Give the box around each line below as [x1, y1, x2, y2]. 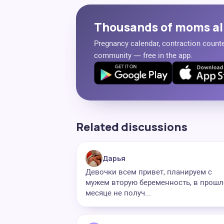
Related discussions [76, 119, 187, 134]
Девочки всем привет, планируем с [85, 167, 212, 176]
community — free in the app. [94, 51, 192, 60]
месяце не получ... [85, 188, 151, 197]
